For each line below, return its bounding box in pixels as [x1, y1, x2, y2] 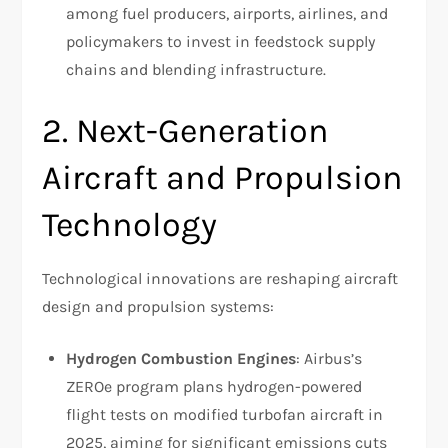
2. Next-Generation [42, 110, 330, 151]
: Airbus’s [296, 348, 363, 368]
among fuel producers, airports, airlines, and [66, 3, 389, 23]
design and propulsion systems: [42, 296, 275, 316]
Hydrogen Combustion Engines [66, 348, 297, 368]
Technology [42, 204, 218, 245]
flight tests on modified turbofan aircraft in [66, 404, 384, 424]
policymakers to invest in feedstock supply [66, 31, 376, 51]
